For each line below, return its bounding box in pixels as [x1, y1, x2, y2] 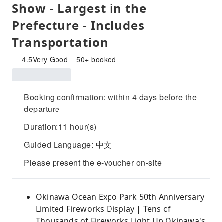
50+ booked [76, 55, 116, 64]
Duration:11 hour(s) [24, 121, 97, 132]
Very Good [32, 55, 68, 64]
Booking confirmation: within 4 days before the [24, 91, 197, 103]
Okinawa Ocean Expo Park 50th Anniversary [36, 191, 205, 202]
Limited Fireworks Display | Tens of [36, 203, 171, 214]
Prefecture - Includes [12, 17, 145, 33]
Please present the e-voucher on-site [24, 157, 162, 168]
